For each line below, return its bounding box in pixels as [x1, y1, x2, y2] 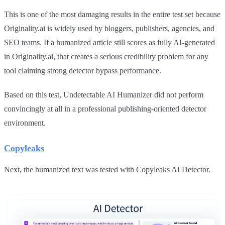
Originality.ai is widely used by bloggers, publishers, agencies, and [4, 24, 214, 33]
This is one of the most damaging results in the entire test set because [4, 10, 220, 19]
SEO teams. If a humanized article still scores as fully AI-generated [4, 38, 215, 47]
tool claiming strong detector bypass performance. [4, 66, 161, 75]
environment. [4, 119, 46, 128]
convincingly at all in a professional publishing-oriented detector [4, 104, 206, 114]
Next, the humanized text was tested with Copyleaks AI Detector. [4, 165, 210, 174]
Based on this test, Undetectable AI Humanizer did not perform [4, 90, 203, 99]
